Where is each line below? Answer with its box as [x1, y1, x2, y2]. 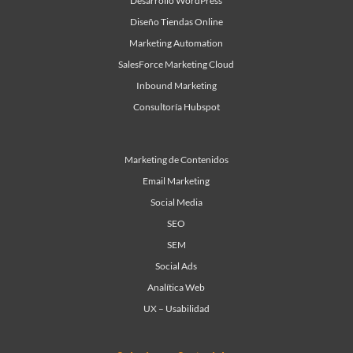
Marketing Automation [129, 37, 224, 50]
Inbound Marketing [136, 80, 217, 92]
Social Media [150, 196, 203, 209]
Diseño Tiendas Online [129, 16, 223, 28]
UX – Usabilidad [143, 303, 210, 315]
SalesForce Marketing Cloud [118, 58, 235, 71]
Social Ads [155, 260, 198, 273]
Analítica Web [147, 281, 206, 294]
